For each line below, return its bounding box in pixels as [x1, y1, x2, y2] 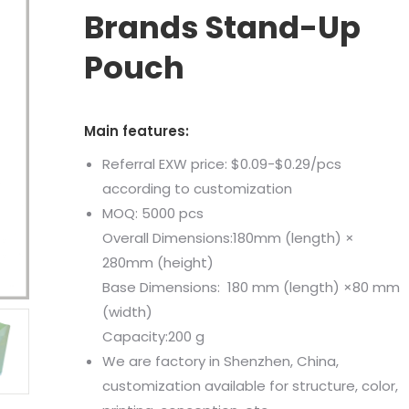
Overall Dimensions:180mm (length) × [101, 228, 354, 247]
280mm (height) [101, 253, 214, 272]
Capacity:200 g [101, 327, 204, 346]
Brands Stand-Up [83, 5, 361, 49]
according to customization [101, 179, 292, 198]
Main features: [83, 121, 189, 141]
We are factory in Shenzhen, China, [101, 351, 339, 371]
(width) [101, 302, 152, 321]
